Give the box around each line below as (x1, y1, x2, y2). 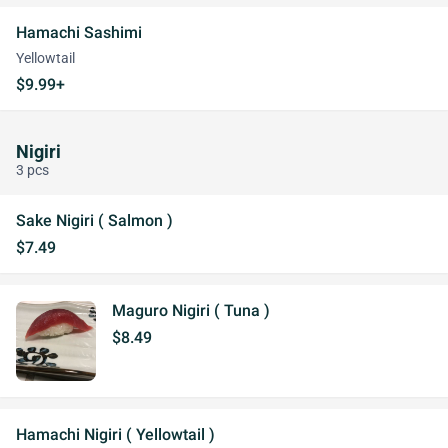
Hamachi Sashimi (16, 23, 142, 42)
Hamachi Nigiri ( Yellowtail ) (16, 425, 215, 444)
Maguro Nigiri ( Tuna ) (112, 301, 270, 320)
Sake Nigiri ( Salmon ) (16, 211, 173, 230)
